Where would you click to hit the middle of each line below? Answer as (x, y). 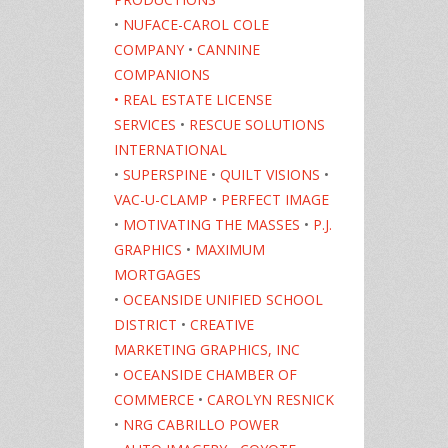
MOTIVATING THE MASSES (213, 225)
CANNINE (228, 50)
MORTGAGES (157, 275)
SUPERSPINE (163, 175)
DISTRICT (145, 325)
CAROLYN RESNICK (270, 400)
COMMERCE (156, 400)
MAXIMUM (230, 250)
